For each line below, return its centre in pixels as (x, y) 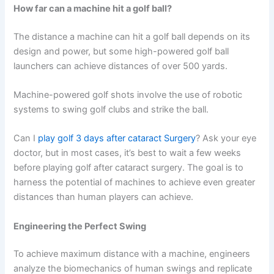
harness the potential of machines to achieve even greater (135, 183)
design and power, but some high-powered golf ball (121, 51)
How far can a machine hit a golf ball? (93, 8)
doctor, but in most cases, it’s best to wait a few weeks (128, 153)
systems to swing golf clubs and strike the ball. (111, 109)
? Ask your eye (226, 139)
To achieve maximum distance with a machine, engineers (132, 254)
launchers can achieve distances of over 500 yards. (121, 66)
